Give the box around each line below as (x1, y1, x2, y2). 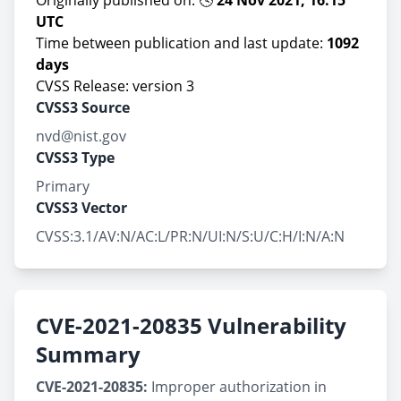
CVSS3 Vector (36, 198, 127, 218)
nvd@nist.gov (36, 126, 126, 146)
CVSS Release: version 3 (36, 76, 194, 96)
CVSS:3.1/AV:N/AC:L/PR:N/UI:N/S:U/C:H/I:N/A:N (36, 226, 345, 246)
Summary (36, 339, 141, 369)
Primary (36, 176, 90, 196)
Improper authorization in (148, 377, 327, 397)
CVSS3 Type (36, 148, 115, 167)
